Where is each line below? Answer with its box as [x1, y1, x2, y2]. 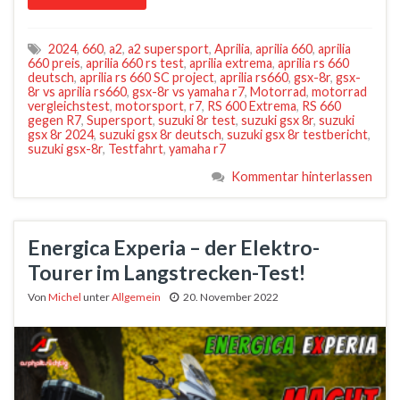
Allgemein [112, 290, 161, 304]
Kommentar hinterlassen [231, 169, 372, 185]
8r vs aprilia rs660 [28, 84, 127, 100]
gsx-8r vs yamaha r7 [132, 84, 245, 100]
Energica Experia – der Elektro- [28, 235, 320, 261]
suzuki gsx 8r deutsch [99, 127, 221, 143]
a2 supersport [128, 41, 209, 57]
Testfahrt [108, 141, 163, 157]
